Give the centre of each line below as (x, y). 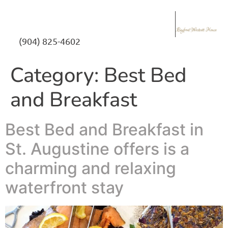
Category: (57, 75)
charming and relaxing (91, 168)
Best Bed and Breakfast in (104, 129)
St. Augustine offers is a (97, 149)
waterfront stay (64, 187)
